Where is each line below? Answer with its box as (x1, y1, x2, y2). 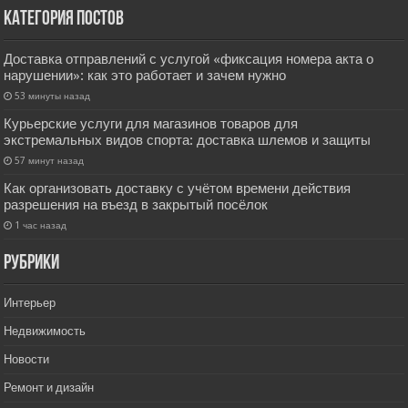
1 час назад (15, 219, 67, 231)
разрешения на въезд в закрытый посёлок (4, 197, 269, 214)
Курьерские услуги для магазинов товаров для (4, 116, 299, 133)
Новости (4, 352, 50, 367)
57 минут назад (15, 155, 85, 167)
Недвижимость (4, 324, 87, 339)
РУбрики (4, 253, 60, 275)
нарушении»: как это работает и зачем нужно (4, 67, 287, 85)
